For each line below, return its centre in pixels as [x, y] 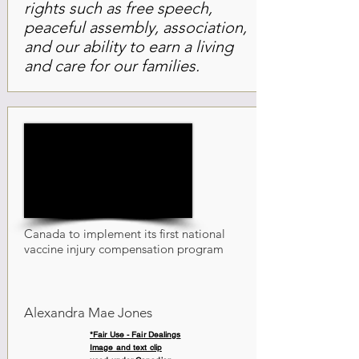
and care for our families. [112, 66]
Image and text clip [126, 347]
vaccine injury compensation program [124, 249]
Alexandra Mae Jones [88, 313]
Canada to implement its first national [125, 234]
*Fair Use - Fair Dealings [135, 335]
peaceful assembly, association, [135, 27]
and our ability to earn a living [129, 46]
